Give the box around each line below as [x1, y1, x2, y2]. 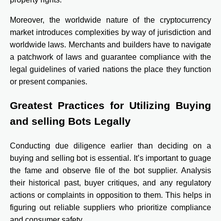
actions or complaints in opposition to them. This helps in [10, 191, 211, 200]
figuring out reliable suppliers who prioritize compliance [10, 203, 211, 212]
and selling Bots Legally [10, 115, 131, 128]
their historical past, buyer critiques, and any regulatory [10, 179, 211, 187]
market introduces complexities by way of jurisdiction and [10, 28, 211, 37]
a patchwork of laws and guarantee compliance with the [10, 52, 211, 61]
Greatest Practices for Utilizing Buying [10, 100, 211, 112]
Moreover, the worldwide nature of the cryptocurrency [10, 15, 211, 24]
